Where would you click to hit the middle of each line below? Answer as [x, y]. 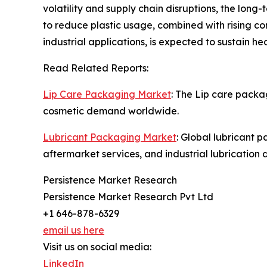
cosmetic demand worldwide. [111, 111]
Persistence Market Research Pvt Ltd [128, 196]
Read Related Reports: [96, 68]
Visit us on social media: [97, 246]
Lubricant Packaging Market [110, 137]
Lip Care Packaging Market [107, 94]
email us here [74, 230]
